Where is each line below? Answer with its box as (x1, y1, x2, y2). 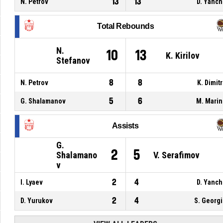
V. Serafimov (153, 149, 200, 160)
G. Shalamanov (20, 97, 66, 105)
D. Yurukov (20, 196, 53, 205)
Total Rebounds (97, 22, 154, 31)
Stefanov (56, 55, 91, 66)
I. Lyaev (20, 178, 43, 186)
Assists (111, 121, 139, 130)
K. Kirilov (166, 50, 200, 61)
